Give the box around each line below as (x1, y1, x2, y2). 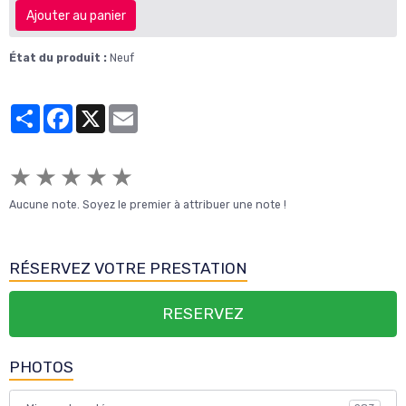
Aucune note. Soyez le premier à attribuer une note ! (9, 198, 286, 211)
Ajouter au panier (25, 7, 126, 24)
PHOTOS (9, 357, 73, 376)
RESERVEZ (162, 304, 244, 323)
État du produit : (9, 51, 107, 64)
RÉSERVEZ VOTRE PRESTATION (9, 258, 247, 277)
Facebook (72, 104, 125, 118)
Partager (40, 104, 86, 118)
